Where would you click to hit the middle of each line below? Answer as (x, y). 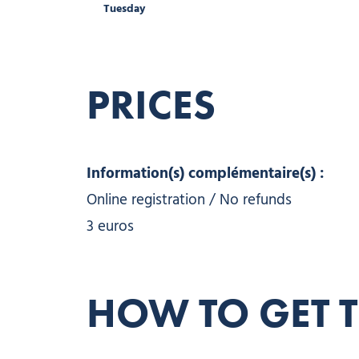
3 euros (110, 227)
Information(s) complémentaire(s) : (205, 174)
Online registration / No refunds (189, 200)
